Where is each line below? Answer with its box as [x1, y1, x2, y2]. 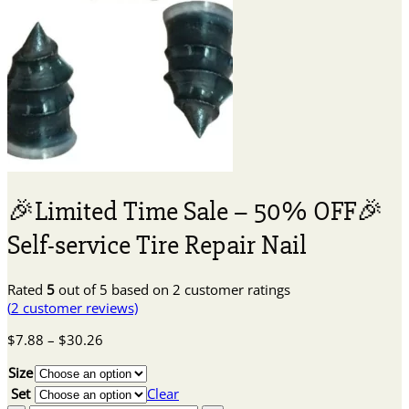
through [102, 384, 152, 404]
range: [102, 348, 142, 367]
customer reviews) [19, 299, 138, 318]
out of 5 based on [55, 280, 173, 299]
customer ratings [181, 280, 290, 299]
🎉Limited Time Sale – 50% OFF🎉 [7, 194, 383, 228]
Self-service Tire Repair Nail [7, 227, 307, 262]
